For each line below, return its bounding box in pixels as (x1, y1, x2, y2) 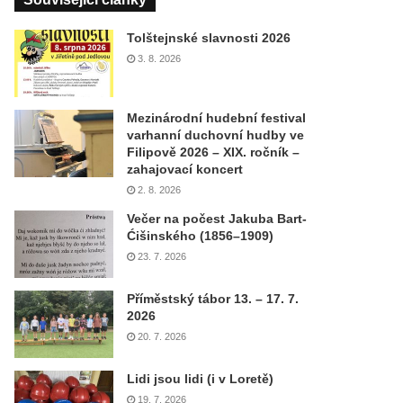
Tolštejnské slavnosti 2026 (127, 31, 291, 45)
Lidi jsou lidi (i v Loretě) (127, 372, 274, 386)
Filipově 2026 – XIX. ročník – (127, 145, 300, 159)
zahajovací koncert (127, 162, 244, 176)
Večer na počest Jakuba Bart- (127, 211, 308, 226)
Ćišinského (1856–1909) (127, 228, 274, 243)
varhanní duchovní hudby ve (127, 128, 305, 142)
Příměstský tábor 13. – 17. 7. (127, 291, 300, 306)
